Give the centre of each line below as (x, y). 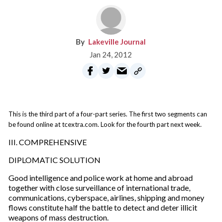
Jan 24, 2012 (111, 55)
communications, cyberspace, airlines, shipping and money (106, 197)
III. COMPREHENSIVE (47, 142)
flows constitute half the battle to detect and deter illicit (103, 207)
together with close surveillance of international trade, (99, 188)
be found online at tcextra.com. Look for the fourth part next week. (105, 124)
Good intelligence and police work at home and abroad (100, 178)
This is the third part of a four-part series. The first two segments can (108, 114)
